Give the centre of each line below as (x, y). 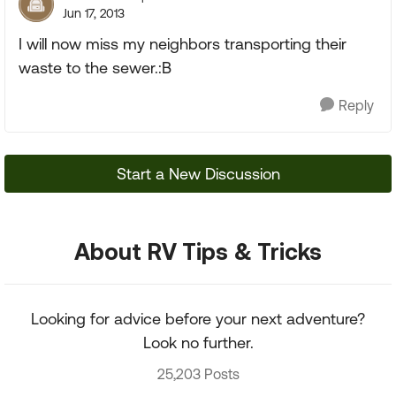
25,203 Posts (198, 374)
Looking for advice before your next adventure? (198, 319)
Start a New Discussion (198, 174)
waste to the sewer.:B (95, 68)
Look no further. (198, 343)
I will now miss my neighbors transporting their (183, 44)
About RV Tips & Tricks (198, 251)
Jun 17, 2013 (94, 13)
